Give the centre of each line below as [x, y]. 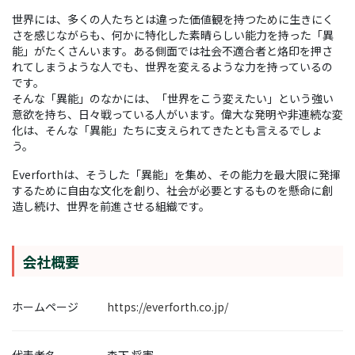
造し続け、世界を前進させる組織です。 [111, 206]
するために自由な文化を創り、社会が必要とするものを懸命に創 [172, 191]
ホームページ [45, 307]
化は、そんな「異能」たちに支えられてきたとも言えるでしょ [167, 130]
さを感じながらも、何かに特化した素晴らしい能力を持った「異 [173, 35]
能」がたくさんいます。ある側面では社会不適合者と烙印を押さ [172, 51]
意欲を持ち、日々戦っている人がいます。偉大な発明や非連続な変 [177, 115]
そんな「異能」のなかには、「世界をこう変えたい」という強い [173, 99]
